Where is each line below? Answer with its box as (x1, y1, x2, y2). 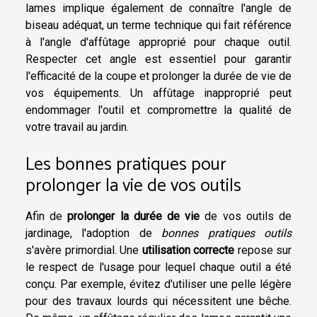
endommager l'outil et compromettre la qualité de (25, 103, 292, 117)
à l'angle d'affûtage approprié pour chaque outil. (25, 35, 292, 50)
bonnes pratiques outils (161, 226, 292, 240)
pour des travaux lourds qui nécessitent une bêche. (25, 294, 292, 308)
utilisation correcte (142, 243, 234, 257)
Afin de (25, 209, 68, 223)
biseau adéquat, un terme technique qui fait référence (25, 18, 292, 33)
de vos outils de (200, 209, 292, 223)
